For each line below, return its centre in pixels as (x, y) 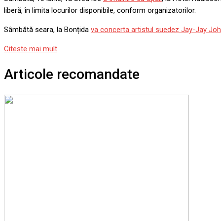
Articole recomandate (72, 74)
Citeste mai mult (31, 49)
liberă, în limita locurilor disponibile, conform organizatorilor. (101, 11)
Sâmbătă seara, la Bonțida (47, 30)
